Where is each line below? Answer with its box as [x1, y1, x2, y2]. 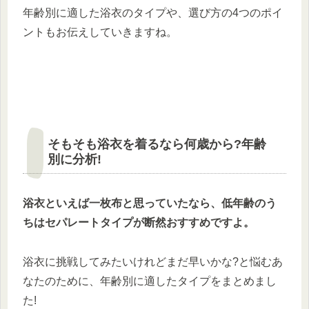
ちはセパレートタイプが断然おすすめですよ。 [23, 216, 255, 228]
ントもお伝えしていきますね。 [23, 26, 177, 38]
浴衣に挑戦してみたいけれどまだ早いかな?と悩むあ [23, 255, 283, 268]
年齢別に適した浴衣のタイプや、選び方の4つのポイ [23, 6, 283, 19]
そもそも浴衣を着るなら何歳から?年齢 [48, 137, 266, 151]
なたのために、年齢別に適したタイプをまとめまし [23, 275, 277, 287]
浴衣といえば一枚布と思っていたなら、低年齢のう [23, 197, 277, 209]
